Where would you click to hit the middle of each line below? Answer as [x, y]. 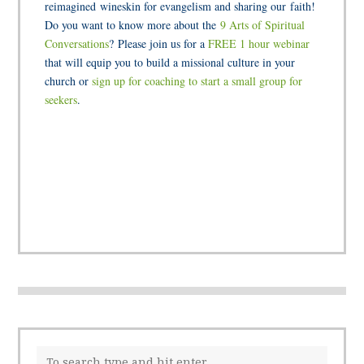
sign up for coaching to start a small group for [197, 80]
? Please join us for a [159, 43]
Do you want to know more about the [133, 24]
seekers [61, 99]
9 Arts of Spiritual [263, 24]
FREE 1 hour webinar [259, 43]
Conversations [77, 43]
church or [69, 80]
